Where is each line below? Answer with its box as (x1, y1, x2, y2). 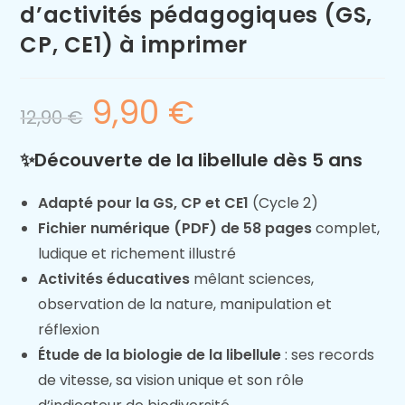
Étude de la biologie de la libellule (38, 344, 282, 365)
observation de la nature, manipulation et (38, 294, 333, 315)
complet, (312, 218, 381, 239)
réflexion (38, 319, 100, 340)
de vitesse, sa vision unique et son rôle (38, 370, 305, 391)
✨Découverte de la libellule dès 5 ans (20, 147, 363, 173)
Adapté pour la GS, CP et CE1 (38, 193, 250, 213)
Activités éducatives (38, 268, 191, 289)
